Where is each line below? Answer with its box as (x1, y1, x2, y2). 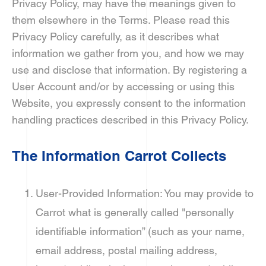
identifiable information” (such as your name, (36, 225, 245, 237)
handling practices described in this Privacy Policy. (12, 113, 249, 126)
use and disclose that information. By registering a (12, 64, 247, 76)
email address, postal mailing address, (36, 244, 217, 256)
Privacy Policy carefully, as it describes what (12, 30, 219, 43)
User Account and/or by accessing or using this (12, 80, 235, 93)
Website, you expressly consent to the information (12, 97, 246, 109)
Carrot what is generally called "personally (36, 206, 234, 218)
